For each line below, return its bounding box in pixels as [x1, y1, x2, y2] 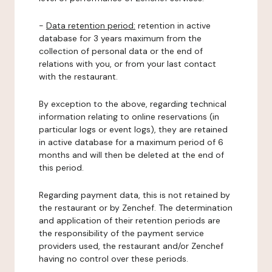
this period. [39, 162, 84, 173]
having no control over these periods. [39, 253, 188, 264]
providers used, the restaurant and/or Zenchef [39, 240, 223, 251]
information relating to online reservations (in [39, 111, 219, 122]
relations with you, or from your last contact [39, 58, 216, 69]
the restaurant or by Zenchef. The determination [39, 202, 233, 213]
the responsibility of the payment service [39, 228, 204, 239]
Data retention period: [46, 20, 135, 31]
